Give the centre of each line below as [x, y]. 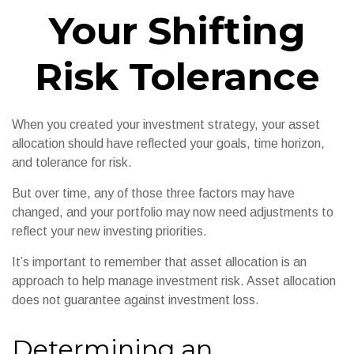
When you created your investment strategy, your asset [166, 124]
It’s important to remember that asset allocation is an [159, 262]
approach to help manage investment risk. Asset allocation [174, 281]
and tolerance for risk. [72, 162]
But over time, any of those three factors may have [153, 193]
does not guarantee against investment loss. [136, 300]
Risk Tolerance [177, 77]
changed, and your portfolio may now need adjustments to [173, 212]
